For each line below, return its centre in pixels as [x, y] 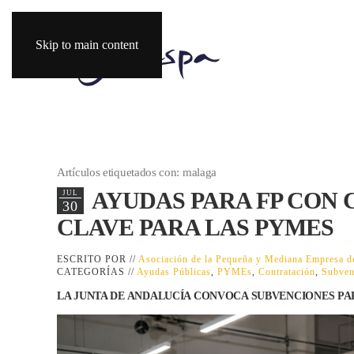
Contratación [287, 272]
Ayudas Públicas [174, 272]
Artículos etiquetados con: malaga [137, 173]
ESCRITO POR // [98, 260]
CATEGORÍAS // [97, 272]
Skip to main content [87, 45]
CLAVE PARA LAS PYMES [195, 228]
